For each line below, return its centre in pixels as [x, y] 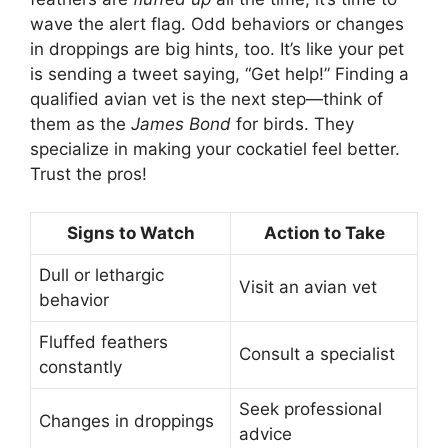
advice [265, 434]
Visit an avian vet [308, 287]
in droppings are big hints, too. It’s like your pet [217, 48]
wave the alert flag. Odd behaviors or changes [217, 23]
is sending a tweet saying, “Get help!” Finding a [219, 73]
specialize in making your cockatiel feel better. [215, 148]
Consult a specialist [317, 354]
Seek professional [310, 409]
